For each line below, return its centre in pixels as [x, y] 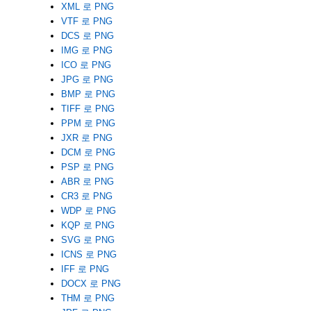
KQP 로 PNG [87, 225]
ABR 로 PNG [87, 181]
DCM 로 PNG [88, 152]
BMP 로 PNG [88, 94]
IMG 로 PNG [86, 50]
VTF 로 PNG [86, 21]
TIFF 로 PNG [87, 108]
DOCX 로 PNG [91, 283]
